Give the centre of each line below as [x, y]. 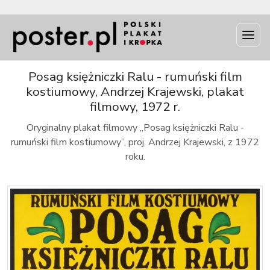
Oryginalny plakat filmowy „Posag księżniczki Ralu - [135, 128]
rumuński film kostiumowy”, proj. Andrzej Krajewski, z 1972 [135, 142]
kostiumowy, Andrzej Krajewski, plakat [135, 92]
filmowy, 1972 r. [135, 107]
